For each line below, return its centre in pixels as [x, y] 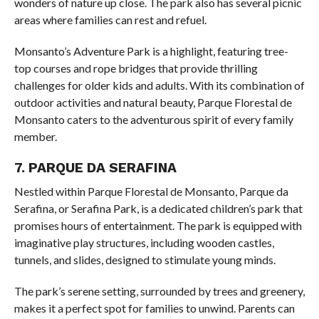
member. [35, 137]
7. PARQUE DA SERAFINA [95, 168]
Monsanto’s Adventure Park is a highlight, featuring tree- [151, 51]
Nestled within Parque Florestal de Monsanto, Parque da [151, 192]
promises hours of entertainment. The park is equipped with [158, 226]
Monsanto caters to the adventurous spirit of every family [153, 120]
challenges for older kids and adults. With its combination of [159, 85]
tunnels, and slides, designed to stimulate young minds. [145, 260]
